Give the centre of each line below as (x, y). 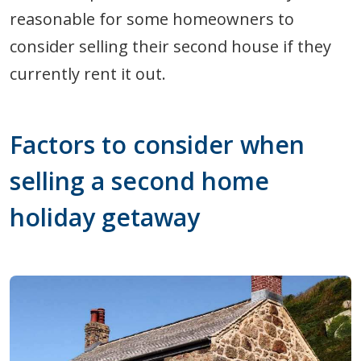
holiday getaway (105, 217)
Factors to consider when (157, 144)
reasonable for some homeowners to (152, 19)
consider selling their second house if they (170, 46)
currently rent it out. (88, 73)
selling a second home (139, 180)
